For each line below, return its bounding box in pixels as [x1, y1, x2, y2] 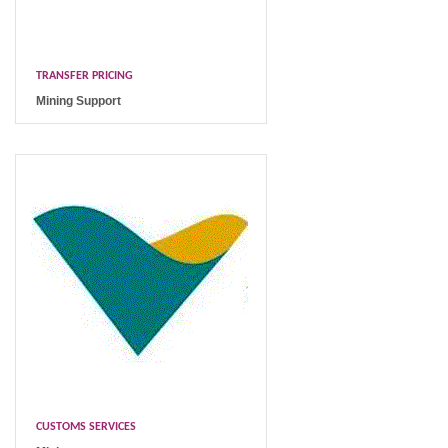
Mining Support [36, 94, 121, 108]
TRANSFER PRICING [36, 70, 133, 82]
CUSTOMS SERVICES [36, 421, 136, 433]
